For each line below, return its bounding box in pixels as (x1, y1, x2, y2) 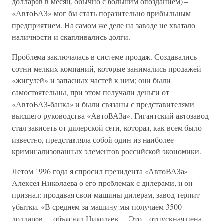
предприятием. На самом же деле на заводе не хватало (12, 20, 195, 30)
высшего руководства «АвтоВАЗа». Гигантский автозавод (12, 110, 209, 121)
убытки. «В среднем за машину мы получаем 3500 (12, 201, 182, 212)
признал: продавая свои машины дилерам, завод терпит (12, 189, 200, 200)
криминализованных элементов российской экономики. (12, 146, 201, 156)
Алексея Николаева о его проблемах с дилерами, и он (12, 178, 193, 188)
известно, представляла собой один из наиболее (12, 134, 174, 145)
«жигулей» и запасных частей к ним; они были (12, 75, 171, 85)
